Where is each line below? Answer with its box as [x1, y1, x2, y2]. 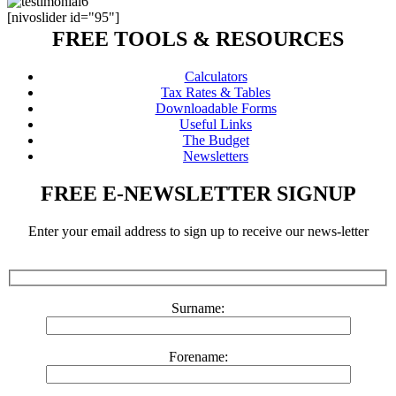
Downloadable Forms [155, 100, 277, 116]
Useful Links [179, 116, 252, 132]
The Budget [182, 132, 249, 148]
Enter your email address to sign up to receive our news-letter [27, 223, 369, 239]
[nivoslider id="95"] [7, 9, 119, 25]
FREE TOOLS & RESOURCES [52, 27, 344, 50]
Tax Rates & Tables [161, 84, 270, 100]
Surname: [171, 301, 225, 316]
